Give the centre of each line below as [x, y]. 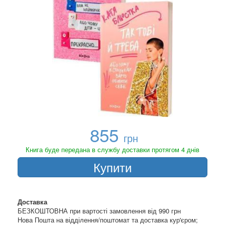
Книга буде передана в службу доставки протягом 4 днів [113, 149]
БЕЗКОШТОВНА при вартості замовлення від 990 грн [99, 211]
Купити [113, 167]
